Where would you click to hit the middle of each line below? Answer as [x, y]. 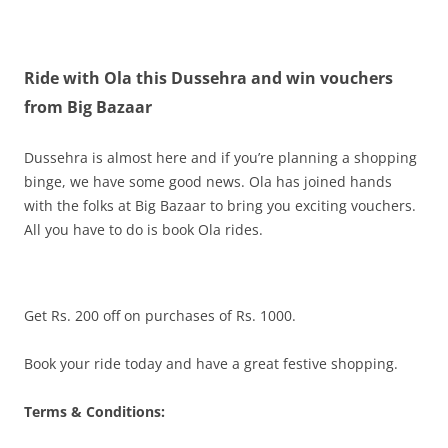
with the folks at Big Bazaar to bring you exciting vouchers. [220, 205]
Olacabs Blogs [106, 38]
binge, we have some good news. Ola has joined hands [208, 181]
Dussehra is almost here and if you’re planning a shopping [220, 157]
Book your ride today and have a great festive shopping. [213, 363]
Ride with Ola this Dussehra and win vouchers [208, 78]
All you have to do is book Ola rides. [145, 229]
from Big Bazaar [90, 107]
